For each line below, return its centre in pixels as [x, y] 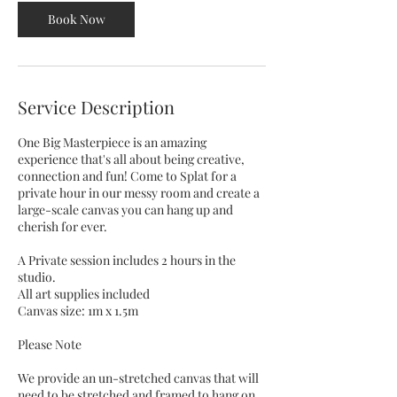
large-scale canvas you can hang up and [125, 210]
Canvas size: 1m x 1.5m [78, 311]
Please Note [50, 344]
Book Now [76, 19]
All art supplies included [84, 294]
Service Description [96, 107]
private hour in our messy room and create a [139, 193]
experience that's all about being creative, [131, 159]
